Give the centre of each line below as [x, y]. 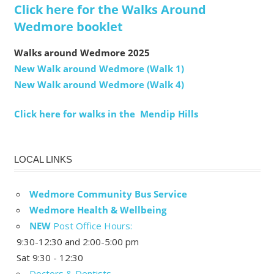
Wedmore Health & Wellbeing [98, 209]
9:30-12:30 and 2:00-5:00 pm [78, 241]
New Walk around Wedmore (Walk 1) [99, 68]
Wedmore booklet [68, 26]
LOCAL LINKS [43, 159]
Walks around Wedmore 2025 [82, 52]
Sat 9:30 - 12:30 [50, 257]
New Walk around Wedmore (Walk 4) [99, 84]
